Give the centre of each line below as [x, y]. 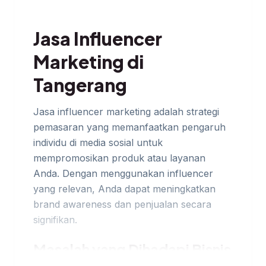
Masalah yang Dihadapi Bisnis [132, 249]
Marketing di [88, 62]
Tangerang [80, 85]
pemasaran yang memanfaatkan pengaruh [129, 127]
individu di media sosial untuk [98, 142]
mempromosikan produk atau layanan [119, 158]
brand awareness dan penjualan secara [122, 204]
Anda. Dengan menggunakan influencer [123, 173]
